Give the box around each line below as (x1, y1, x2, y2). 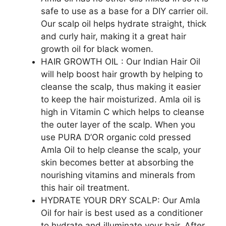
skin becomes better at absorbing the (41, 157, 194, 167)
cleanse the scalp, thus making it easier (41, 82, 201, 92)
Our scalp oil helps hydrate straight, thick (41, 19, 206, 29)
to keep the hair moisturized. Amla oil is (41, 94, 201, 104)
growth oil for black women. (41, 44, 153, 54)
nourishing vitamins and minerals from (41, 170, 195, 180)
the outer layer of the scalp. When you (41, 120, 195, 130)
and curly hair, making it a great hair (41, 31, 186, 41)
